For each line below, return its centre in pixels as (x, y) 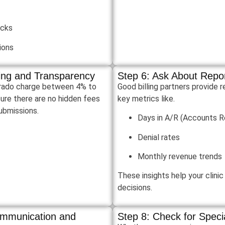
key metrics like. (146, 98)
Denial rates (159, 137)
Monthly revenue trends (180, 157)
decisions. (135, 188)
